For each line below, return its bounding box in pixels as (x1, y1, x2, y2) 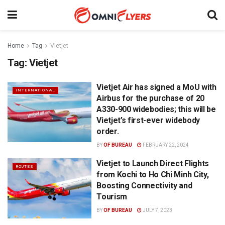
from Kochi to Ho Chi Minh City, (96, 170, 209, 179)
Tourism (96, 192, 127, 201)
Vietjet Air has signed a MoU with (96, 82, 216, 92)
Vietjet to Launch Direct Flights (96, 159, 209, 168)
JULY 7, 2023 (142, 207, 173, 213)
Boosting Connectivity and (96, 181, 192, 190)
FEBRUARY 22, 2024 (142, 142, 189, 148)
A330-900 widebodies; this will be (96, 104, 216, 114)
